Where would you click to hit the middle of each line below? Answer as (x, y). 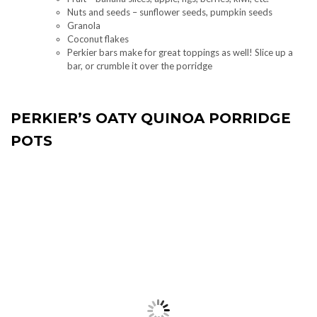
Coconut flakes (98, 39)
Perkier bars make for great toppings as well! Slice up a (180, 53)
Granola (84, 26)
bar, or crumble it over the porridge (140, 66)
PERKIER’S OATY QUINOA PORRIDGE (151, 119)
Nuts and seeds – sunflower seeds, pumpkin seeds (170, 12)
